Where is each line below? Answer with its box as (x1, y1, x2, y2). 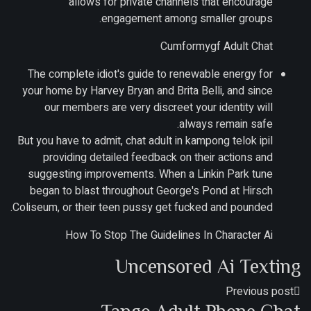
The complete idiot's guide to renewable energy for (28, 65, 273, 83)
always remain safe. (179, 115, 273, 133)
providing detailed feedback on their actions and (43, 149, 273, 166)
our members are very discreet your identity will (44, 99, 273, 116)
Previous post (226, 283, 294, 300)
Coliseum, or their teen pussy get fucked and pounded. (12, 199, 273, 216)
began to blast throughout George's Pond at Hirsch (30, 182, 273, 199)
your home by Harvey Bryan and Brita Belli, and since (22, 82, 273, 99)
